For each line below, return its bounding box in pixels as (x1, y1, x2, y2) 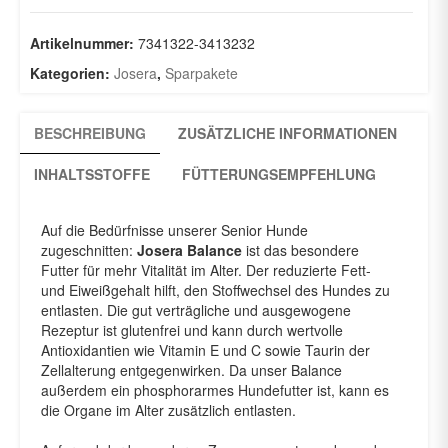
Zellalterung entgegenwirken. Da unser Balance (41, 359, 342, 380)
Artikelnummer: (30, 32, 138, 53)
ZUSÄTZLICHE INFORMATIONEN (178, 122, 397, 143)
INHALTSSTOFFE (34, 163, 150, 184)
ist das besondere (242, 239, 359, 260)
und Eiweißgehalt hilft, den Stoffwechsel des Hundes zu (41, 279, 390, 300)
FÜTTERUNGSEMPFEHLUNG (182, 163, 376, 184)
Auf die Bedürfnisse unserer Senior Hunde (41, 219, 308, 240)
